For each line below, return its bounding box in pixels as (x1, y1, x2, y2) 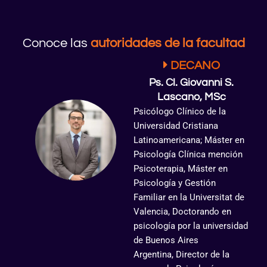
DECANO (170, 59, 220, 72)
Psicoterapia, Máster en (133, 163, 228, 174)
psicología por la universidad (133, 220, 248, 231)
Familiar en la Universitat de (133, 191, 244, 203)
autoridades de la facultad (90, 36, 245, 50)
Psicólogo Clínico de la (133, 105, 226, 117)
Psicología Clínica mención (133, 148, 243, 160)
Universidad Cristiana (133, 120, 218, 131)
